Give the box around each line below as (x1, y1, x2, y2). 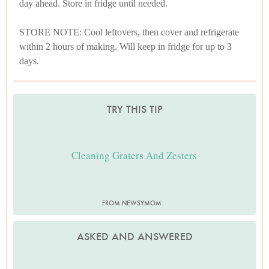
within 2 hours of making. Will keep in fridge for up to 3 (19, 41, 232, 52)
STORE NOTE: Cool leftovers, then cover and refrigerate (19, 26, 239, 37)
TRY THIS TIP (106, 102, 163, 116)
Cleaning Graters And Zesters (71, 148, 198, 162)
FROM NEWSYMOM (101, 198, 162, 207)
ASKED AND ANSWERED (76, 229, 193, 243)
